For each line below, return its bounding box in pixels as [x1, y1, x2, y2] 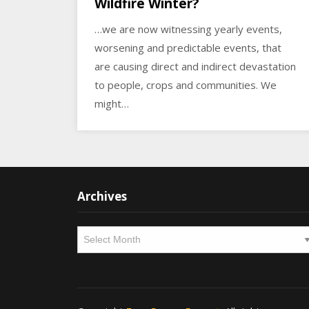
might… [94, 97, 129, 111]
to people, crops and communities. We [94, 78, 277, 92]
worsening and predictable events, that [94, 41, 281, 55]
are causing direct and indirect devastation [94, 59, 296, 74]
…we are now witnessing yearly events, [94, 22, 282, 37]
